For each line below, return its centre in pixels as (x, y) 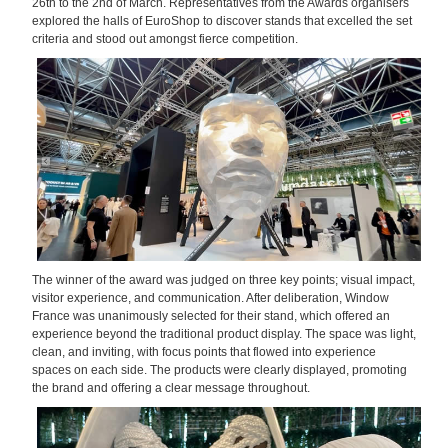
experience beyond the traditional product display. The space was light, (224, 334)
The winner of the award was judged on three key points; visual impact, (223, 280)
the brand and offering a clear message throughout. (171, 388)
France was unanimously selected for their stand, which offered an (211, 316)
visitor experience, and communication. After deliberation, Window (210, 298)
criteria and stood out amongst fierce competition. (165, 39)
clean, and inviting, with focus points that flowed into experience (204, 352)
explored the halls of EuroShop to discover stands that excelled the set (222, 21)
